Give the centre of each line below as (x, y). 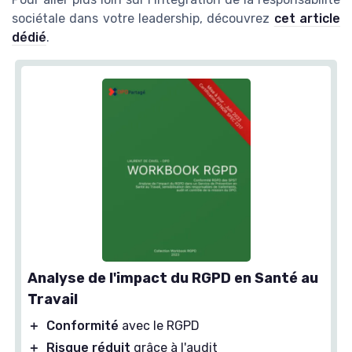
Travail (53, 299)
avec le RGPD (159, 325)
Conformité (82, 325)
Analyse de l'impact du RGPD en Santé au (173, 278)
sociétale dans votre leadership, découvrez (143, 18)
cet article (307, 18)
